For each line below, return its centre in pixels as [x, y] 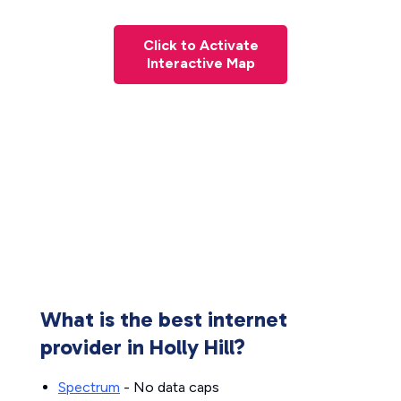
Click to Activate [200, 45]
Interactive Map [200, 63]
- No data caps [170, 387]
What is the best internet [164, 319]
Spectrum [89, 387]
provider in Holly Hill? [143, 347]
